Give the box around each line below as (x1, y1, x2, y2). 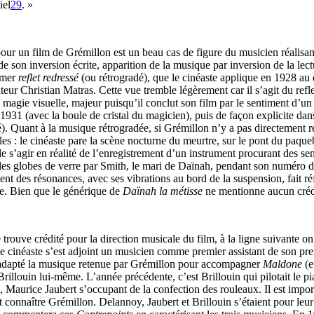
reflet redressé (18, 71, 81, 83)
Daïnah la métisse (123, 184, 203, 197)
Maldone (263, 257, 302, 270)
